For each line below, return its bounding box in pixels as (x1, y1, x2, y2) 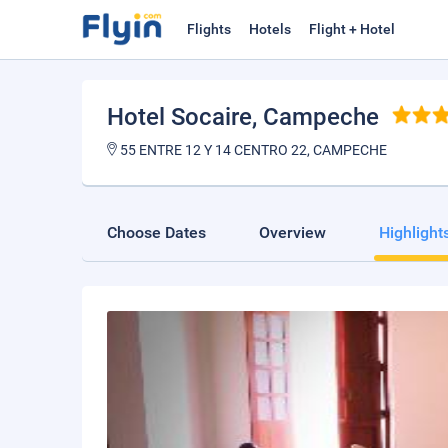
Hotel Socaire (107, 103, 252, 131)
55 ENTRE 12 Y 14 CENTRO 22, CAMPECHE (117, 142, 387, 158)
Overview (259, 223, 326, 242)
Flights (187, 21, 231, 37)
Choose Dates (107, 223, 206, 242)
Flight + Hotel (309, 21, 395, 37)
